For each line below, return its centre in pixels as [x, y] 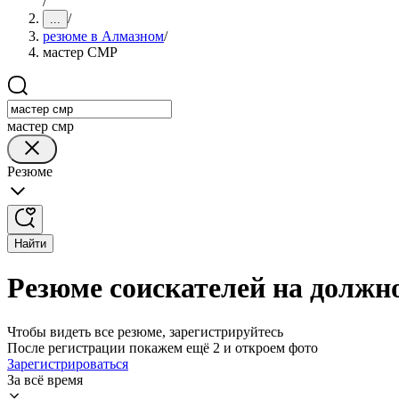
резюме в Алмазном [103, 36]
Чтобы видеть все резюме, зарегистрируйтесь [145, 331]
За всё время [45, 379]
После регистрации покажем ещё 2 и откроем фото [163, 347]
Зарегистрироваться [68, 363]
